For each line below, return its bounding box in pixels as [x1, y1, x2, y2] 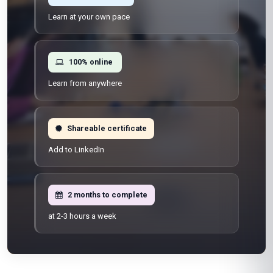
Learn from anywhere [48, 79, 122, 88]
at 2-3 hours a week [48, 211, 116, 221]
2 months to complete [68, 190, 147, 199]
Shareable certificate [67, 124, 147, 133]
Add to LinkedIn [48, 145, 104, 154]
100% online [69, 57, 113, 66]
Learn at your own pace [48, 12, 130, 21]
